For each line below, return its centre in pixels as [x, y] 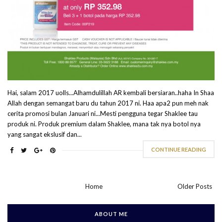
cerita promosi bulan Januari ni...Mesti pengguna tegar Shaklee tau [103, 114]
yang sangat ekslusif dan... [45, 135]
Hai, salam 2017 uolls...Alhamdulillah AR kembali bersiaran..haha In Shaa [111, 93]
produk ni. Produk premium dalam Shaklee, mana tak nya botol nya [104, 124]
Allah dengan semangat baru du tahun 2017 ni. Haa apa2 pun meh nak [108, 103]
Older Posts [195, 187]
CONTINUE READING [179, 150]
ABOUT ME [111, 214]
